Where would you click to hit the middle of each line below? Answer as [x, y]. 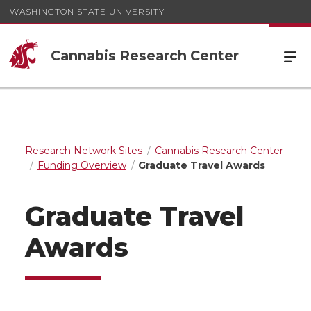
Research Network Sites [84, 151]
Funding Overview [82, 165]
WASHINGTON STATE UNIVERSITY [87, 11]
